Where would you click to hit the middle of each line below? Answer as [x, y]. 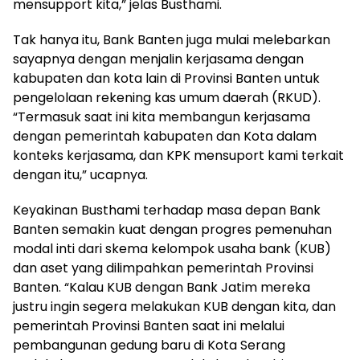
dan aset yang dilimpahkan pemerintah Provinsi [163, 268]
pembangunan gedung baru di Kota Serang [149, 346]
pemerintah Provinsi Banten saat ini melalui [149, 326]
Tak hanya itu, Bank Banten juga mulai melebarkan [172, 40]
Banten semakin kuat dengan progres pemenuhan [172, 230]
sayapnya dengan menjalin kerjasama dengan [158, 59]
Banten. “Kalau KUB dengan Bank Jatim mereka [162, 288]
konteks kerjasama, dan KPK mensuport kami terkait [178, 156]
